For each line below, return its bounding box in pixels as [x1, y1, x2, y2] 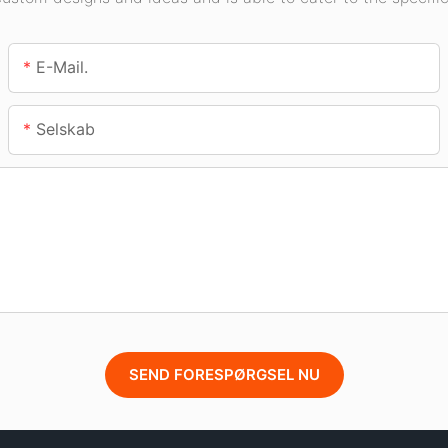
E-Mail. [36, 57, 89, 78]
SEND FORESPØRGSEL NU [128, 365, 320, 385]
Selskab [36, 119, 96, 140]
